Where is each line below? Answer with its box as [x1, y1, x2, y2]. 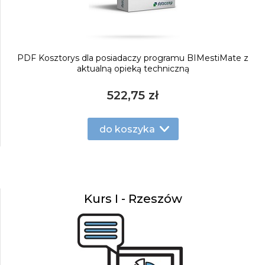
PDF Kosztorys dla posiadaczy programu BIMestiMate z [17, 53, 248, 63]
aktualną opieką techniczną [76, 63, 189, 74]
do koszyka [99, 123, 155, 135]
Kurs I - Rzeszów [83, 192, 182, 206]
